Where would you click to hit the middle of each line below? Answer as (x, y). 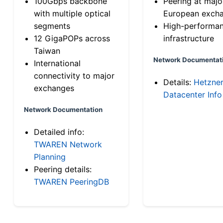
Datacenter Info (193, 94)
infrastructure (189, 38)
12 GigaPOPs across (72, 38)
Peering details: (63, 169)
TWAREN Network (68, 144)
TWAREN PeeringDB (71, 181)
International (57, 63)
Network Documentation (63, 109)
